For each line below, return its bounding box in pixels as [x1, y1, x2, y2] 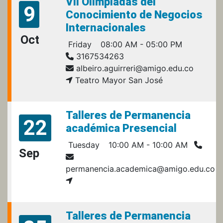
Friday [66, 39, 92, 49]
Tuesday [66, 139, 100, 150]
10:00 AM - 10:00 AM [106, 139, 188, 150]
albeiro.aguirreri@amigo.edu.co [74, 63, 194, 73]
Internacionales [66, 21, 146, 34]
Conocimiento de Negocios [66, 8, 203, 21]
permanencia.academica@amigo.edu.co [66, 163, 215, 174]
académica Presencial [66, 121, 177, 134]
